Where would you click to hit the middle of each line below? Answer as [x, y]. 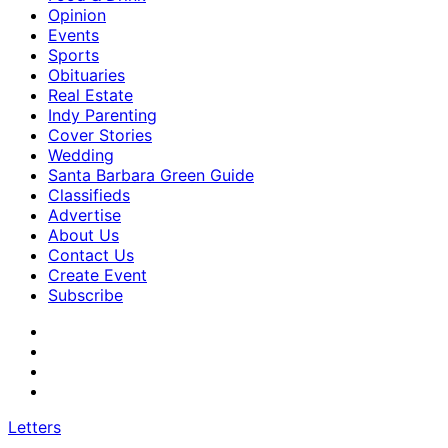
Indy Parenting [102, 115]
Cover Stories [100, 135]
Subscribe [85, 295]
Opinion [77, 15]
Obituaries [86, 75]
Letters [34, 427]
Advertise [84, 215]
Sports [73, 55]
